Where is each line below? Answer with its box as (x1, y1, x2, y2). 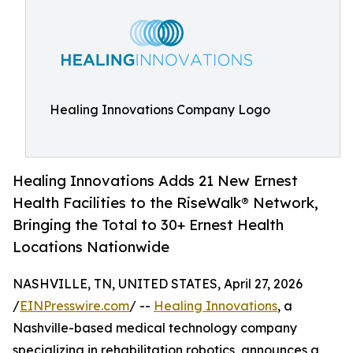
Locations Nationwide (13, 238, 169, 256)
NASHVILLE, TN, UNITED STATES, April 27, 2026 (13, 276, 303, 292)
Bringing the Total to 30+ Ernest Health (13, 216, 284, 234)
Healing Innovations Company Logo (50, 102, 270, 117)
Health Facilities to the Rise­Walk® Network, (13, 194, 318, 212)
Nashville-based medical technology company (13, 320, 297, 336)
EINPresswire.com (20, 298, 129, 314)
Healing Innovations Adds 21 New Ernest (13, 172, 298, 190)
